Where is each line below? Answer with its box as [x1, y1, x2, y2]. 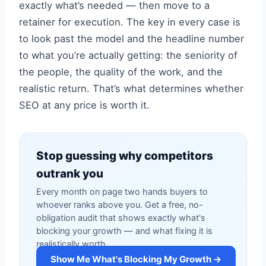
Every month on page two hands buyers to [36, 186, 208, 197]
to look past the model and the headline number [19, 33, 244, 45]
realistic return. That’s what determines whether [19, 83, 243, 94]
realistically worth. [36, 239, 108, 249]
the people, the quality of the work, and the [19, 66, 223, 78]
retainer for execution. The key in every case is [19, 16, 240, 28]
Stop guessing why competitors [36, 149, 213, 163]
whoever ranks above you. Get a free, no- [36, 199, 203, 210]
